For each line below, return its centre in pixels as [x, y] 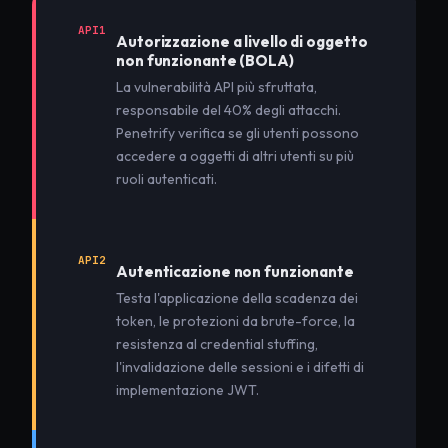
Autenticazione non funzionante [235, 271]
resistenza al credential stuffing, [217, 343]
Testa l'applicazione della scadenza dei [237, 297]
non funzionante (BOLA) [205, 60]
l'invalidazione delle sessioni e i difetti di [240, 366]
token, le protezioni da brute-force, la [235, 320]
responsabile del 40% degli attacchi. [228, 109]
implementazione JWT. [187, 389]
